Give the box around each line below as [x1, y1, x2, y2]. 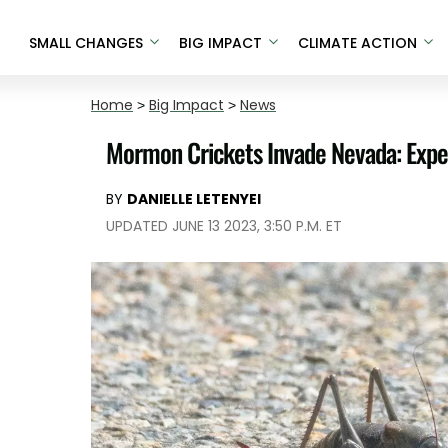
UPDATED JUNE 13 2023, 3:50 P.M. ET [106, 216, 342, 236]
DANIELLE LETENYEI [127, 189, 261, 209]
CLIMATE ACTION [297, 32, 417, 53]
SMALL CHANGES [28, 32, 143, 53]
